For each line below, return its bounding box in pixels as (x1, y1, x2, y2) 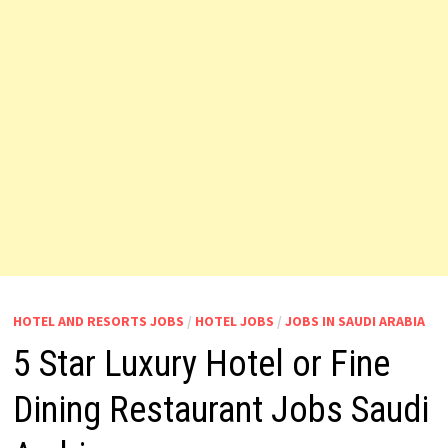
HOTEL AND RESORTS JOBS (12, 312, 184, 330)
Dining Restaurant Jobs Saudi (12, 389, 429, 431)
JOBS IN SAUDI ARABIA (284, 312, 425, 330)
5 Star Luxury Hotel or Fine (12, 343, 390, 385)
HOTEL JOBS (194, 312, 274, 330)
